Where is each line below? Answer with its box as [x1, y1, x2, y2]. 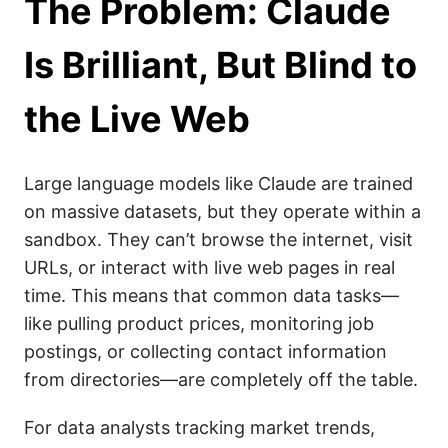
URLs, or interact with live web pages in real [24, 257, 395, 278]
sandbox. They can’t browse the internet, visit [24, 229, 413, 250]
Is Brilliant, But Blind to [24, 43, 417, 87]
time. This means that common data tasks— [24, 285, 399, 306]
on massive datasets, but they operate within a [24, 201, 421, 222]
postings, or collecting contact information [24, 341, 387, 362]
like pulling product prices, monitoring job [24, 313, 374, 334]
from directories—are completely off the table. [24, 369, 418, 390]
